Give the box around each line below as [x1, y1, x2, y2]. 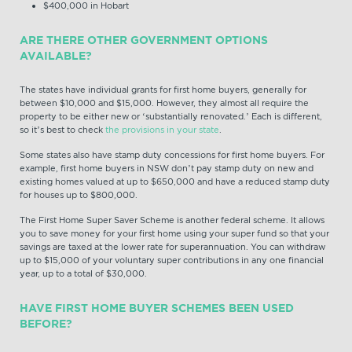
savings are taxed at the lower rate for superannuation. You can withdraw [20, 241, 325, 252]
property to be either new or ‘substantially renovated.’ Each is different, [20, 111, 322, 122]
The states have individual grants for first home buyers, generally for [20, 84, 306, 95]
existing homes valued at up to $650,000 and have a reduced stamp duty [20, 176, 330, 187]
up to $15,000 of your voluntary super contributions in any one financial [20, 255, 324, 266]
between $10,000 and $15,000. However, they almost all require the [20, 97, 309, 108]
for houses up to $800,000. [20, 189, 137, 200]
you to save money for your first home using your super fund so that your [20, 228, 329, 239]
